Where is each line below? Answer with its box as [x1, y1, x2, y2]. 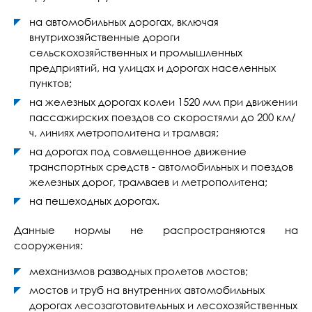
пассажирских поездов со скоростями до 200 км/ [29, 111, 296, 123]
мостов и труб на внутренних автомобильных [29, 283, 265, 296]
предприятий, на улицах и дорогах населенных [29, 61, 276, 74]
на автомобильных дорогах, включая [29, 15, 219, 28]
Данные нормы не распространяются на [14, 224, 298, 236]
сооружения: [14, 239, 83, 251]
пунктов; [29, 77, 72, 89]
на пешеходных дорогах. [29, 194, 159, 207]
